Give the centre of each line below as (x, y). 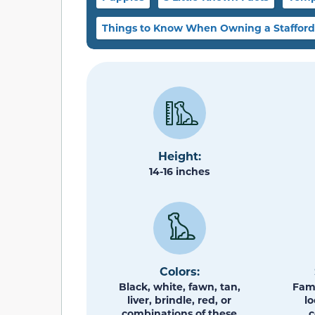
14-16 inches (180, 171)
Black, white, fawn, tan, (179, 287)
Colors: (179, 271)
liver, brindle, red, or (180, 300)
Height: (179, 155)
